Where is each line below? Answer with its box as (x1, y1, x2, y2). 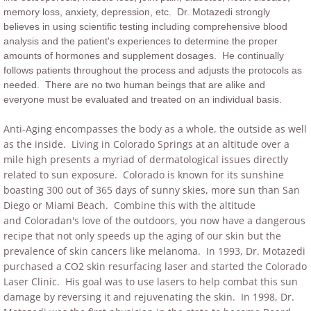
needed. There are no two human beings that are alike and (3, 79, 265, 90)
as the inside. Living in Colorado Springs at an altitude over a (3, 137, 289, 151)
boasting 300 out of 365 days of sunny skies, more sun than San (3, 183, 300, 196)
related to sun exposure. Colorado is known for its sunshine (3, 168, 284, 181)
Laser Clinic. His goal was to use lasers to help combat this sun (3, 275, 298, 288)
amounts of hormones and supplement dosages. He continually (3, 50, 284, 61)
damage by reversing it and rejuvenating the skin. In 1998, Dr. (3, 290, 294, 303)
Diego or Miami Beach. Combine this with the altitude (3, 199, 255, 212)
